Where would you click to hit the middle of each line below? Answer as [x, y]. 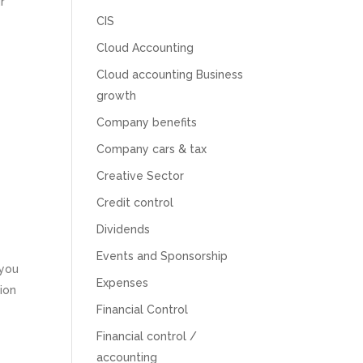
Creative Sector [141, 175]
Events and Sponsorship [162, 256]
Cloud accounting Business [170, 74]
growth [117, 95]
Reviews [167, 272]
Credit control [135, 202]
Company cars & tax [152, 149]
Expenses [123, 282]
